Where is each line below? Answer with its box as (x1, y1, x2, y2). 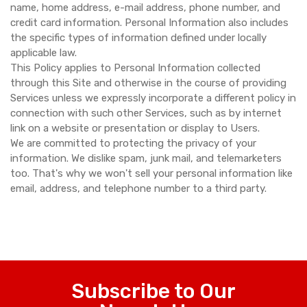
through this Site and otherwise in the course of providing (10, 77, 286, 89)
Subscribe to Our (71, 279, 236, 304)
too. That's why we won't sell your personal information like (10, 167, 293, 180)
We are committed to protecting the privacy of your (10, 137, 256, 149)
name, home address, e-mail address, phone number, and (10, 1, 280, 14)
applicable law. (10, 47, 77, 59)
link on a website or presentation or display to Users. (10, 122, 260, 134)
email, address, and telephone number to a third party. (10, 182, 267, 195)
